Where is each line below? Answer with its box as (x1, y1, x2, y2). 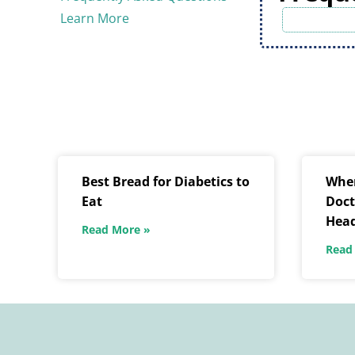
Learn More (60, 10, 129, 28)
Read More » (82, 222, 151, 238)
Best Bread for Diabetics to (82, 173, 250, 191)
